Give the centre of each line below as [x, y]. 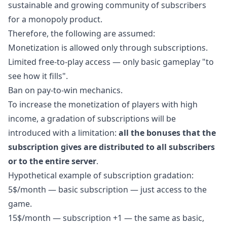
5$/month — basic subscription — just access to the [107, 190]
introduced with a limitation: [63, 133]
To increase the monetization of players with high [103, 104]
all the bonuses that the [167, 133]
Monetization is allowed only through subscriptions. [108, 48]
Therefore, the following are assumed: [82, 33]
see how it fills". [38, 76]
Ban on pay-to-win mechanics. [65, 90]
